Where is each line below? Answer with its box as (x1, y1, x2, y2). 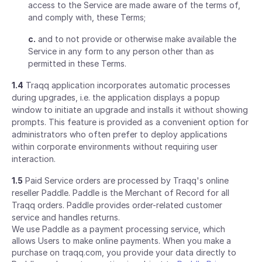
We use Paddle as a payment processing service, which (12, 224, 225, 234)
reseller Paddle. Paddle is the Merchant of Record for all (12, 188, 229, 198)
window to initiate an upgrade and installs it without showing (12, 105, 248, 115)
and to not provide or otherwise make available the (36, 34, 236, 44)
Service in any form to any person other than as (28, 46, 214, 56)
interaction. (12, 154, 56, 164)
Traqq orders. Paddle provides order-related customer (12, 200, 222, 210)
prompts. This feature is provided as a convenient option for (12, 117, 249, 127)
